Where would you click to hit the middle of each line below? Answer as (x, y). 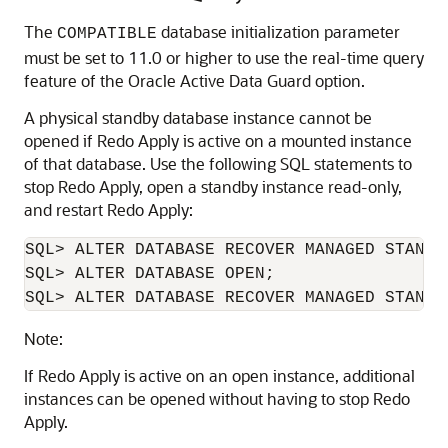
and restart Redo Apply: (108, 209)
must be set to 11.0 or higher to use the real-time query (224, 57)
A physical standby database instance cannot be (198, 117)
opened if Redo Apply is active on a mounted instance (218, 140)
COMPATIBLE (107, 34)
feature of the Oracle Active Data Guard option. (194, 80)
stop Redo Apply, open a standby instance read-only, (213, 186)
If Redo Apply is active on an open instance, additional (219, 375)
